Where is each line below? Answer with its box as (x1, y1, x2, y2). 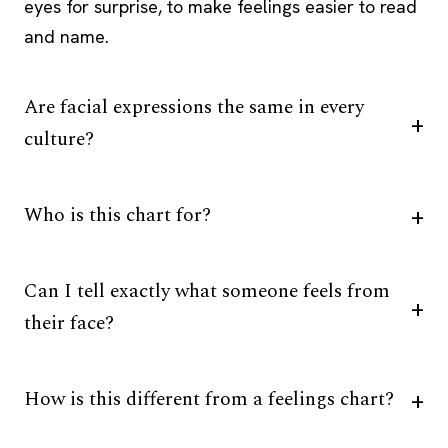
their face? (24, 308, 114, 338)
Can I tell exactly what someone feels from (24, 276, 390, 306)
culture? (24, 124, 94, 154)
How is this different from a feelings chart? (24, 384, 394, 414)
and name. (24, 24, 109, 48)
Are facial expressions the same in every (24, 92, 364, 122)
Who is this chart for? (24, 200, 211, 230)
